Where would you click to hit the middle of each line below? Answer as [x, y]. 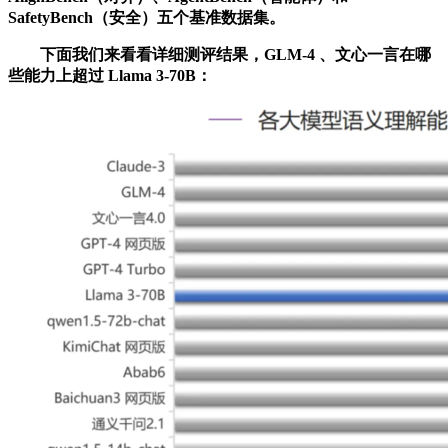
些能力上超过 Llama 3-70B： [110, 75]
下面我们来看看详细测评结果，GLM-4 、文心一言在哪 [219, 54]
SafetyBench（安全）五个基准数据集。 [146, 17]
